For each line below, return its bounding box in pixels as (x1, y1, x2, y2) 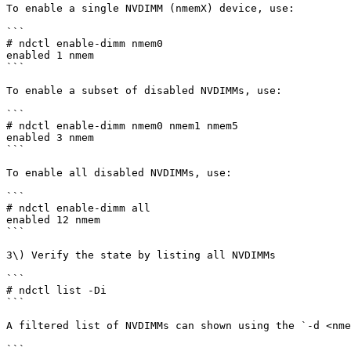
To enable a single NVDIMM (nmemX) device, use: (6, 2, 295, 14)
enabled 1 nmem (6, 49, 94, 61)
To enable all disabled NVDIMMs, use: (6, 167, 232, 179)
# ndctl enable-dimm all (6, 202, 150, 214)
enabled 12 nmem (6, 214, 100, 226)
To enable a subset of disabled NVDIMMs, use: (6, 85, 282, 96)
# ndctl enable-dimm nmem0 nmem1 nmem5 (6, 120, 238, 132)
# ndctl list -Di (6, 284, 107, 296)
